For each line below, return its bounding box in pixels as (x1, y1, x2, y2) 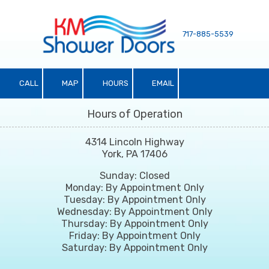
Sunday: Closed (99, 169, 170, 181)
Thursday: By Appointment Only (61, 217, 208, 229)
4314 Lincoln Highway (85, 136, 184, 148)
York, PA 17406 (101, 148, 168, 160)
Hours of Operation (86, 107, 183, 121)
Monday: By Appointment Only (65, 181, 204, 193)
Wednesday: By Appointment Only (56, 205, 213, 217)
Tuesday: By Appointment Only (63, 193, 206, 205)
